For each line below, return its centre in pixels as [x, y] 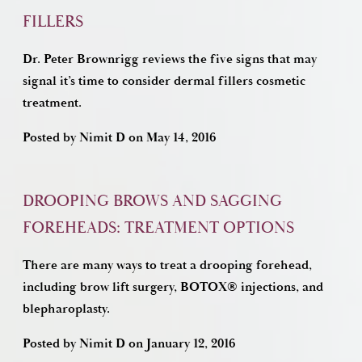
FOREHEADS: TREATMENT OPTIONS [158, 228]
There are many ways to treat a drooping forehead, [167, 265]
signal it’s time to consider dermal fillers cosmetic [164, 81]
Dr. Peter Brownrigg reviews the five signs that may [170, 59]
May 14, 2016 [181, 138]
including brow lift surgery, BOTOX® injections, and [173, 287]
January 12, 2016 [191, 344]
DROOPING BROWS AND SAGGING [152, 201]
